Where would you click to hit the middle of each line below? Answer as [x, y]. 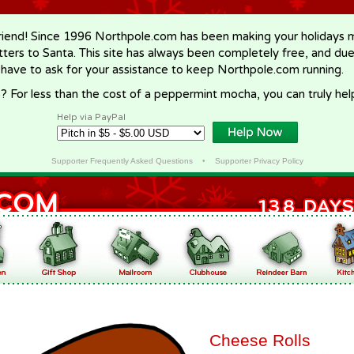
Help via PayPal [91, 117]
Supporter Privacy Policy [259, 161]
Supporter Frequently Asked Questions [122, 161]
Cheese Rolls [260, 340]
